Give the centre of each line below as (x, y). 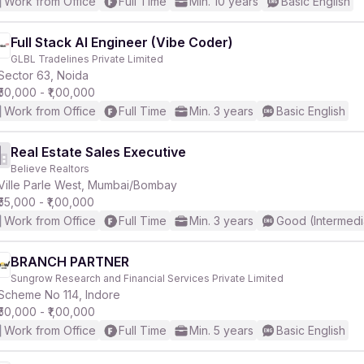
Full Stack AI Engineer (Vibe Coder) (122, 42)
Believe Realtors (50, 169)
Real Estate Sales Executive (98, 152)
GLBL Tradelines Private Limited (87, 59)
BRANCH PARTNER (70, 262)
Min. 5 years (221, 330)
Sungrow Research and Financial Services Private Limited (147, 278)
